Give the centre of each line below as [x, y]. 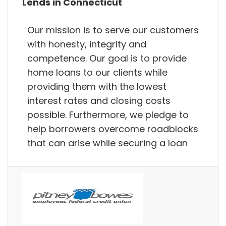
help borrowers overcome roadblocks [113, 129]
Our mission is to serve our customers [113, 30]
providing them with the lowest [97, 86]
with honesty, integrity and [87, 44]
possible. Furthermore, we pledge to [108, 115]
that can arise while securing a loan [107, 143]
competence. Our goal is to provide [107, 58]
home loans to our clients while [97, 72]
